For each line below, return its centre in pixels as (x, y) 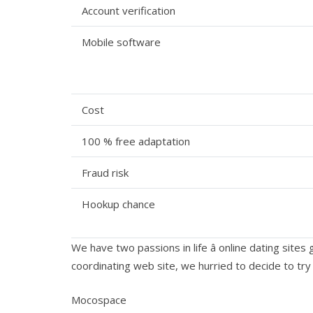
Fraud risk (105, 173)
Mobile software (121, 42)
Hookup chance (118, 204)
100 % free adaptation (136, 141)
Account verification (129, 10)
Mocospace (99, 299)
